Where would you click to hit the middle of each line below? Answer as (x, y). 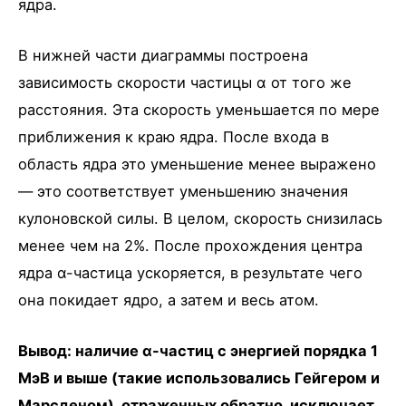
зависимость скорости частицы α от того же (185, 82)
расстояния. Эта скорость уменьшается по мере (199, 109)
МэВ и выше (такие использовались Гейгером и (199, 378)
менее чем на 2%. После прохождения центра (190, 245)
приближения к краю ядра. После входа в (174, 136)
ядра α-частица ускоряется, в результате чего (190, 272)
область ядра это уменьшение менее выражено (197, 164)
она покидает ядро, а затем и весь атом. (169, 300)
